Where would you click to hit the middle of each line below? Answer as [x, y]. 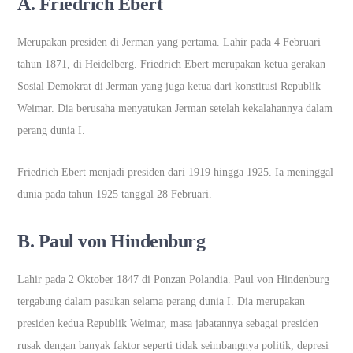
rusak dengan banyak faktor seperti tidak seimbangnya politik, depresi [173, 345]
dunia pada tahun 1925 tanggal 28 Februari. [117, 194]
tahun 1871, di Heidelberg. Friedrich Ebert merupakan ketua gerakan [172, 64]
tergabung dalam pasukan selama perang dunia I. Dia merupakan [162, 301]
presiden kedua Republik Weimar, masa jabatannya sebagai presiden [168, 323]
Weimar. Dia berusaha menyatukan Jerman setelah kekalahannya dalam [175, 108]
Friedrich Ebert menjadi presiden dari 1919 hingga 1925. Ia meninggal [176, 172]
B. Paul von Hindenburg [111, 241]
